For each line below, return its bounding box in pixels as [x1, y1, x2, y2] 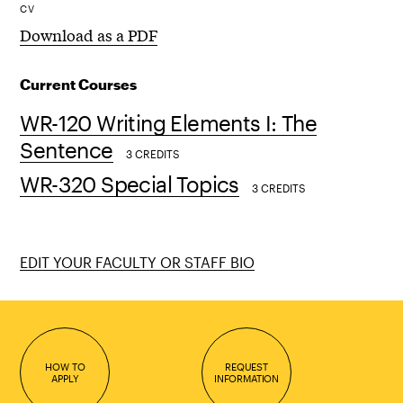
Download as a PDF [20, 22, 158, 46]
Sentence [20, 136, 113, 163]
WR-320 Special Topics [20, 170, 239, 197]
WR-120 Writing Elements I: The [20, 109, 318, 136]
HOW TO [45, 361, 85, 372]
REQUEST [225, 361, 268, 372]
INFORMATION [213, 372, 280, 384]
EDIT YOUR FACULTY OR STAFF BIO [20, 253, 255, 271]
